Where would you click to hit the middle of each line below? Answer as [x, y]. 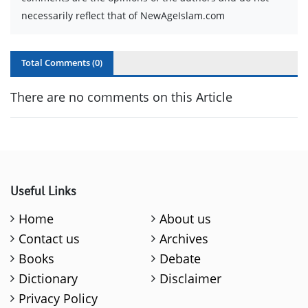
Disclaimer [191, 279]
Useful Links [43, 191]
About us [186, 219]
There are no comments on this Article [121, 97]
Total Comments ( [58, 63]
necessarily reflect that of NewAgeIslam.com [123, 16]
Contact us [49, 239]
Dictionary [48, 279]
